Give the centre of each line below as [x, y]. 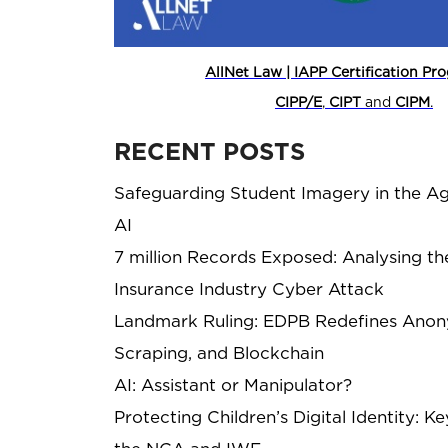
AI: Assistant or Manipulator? [233, 384]
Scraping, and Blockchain [219, 352]
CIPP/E [298, 101]
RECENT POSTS [209, 151]
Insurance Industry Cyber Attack [249, 288]
